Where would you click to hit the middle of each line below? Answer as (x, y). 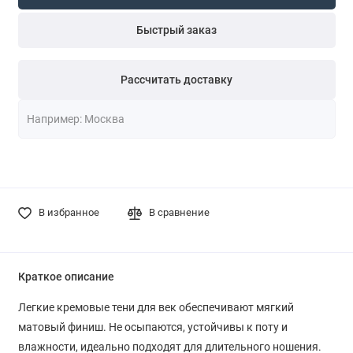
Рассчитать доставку (176, 80)
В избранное (69, 213)
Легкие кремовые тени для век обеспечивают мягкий (156, 308)
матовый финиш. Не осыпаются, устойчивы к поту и (152, 327)
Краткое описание (66, 277)
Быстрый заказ (176, 31)
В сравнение (180, 213)
